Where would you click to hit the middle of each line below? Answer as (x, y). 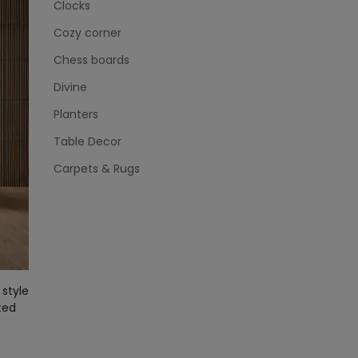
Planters (76, 114)
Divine (70, 87)
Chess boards (91, 60)
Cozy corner (88, 33)
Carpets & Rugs (97, 169)
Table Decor (88, 141)
